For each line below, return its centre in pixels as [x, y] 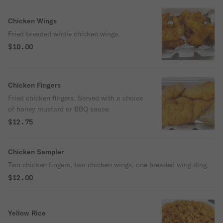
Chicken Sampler [36, 152]
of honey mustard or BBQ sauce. [59, 109]
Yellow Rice [27, 213]
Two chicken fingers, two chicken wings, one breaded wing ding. [108, 165]
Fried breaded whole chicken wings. [64, 34]
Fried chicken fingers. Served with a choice [75, 98]
